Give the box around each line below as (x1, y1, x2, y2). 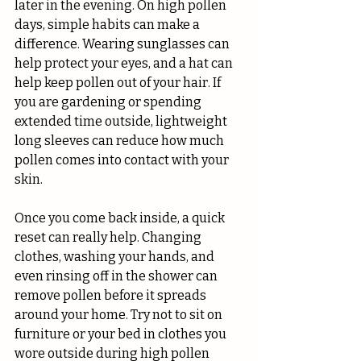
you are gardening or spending (15, 94, 204, 110)
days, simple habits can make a (15, 17, 202, 33)
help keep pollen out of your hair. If (15, 75, 223, 91)
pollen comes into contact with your (15, 152, 231, 168)
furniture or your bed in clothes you (15, 326, 229, 342)
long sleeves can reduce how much (15, 133, 226, 149)
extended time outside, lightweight (15, 114, 230, 130)
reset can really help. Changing (15, 230, 204, 246)
